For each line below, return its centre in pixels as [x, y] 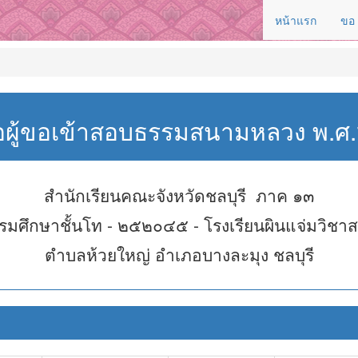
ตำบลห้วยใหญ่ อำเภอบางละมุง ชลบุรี [179, 254]
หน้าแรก [296, 20]
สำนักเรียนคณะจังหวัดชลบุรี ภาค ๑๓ [179, 195]
